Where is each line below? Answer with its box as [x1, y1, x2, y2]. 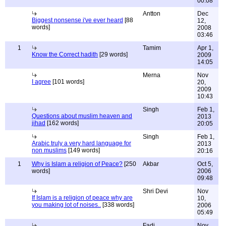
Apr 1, [197, 44, 213, 51]
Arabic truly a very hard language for [32, 140, 131, 147]
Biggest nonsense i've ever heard [32, 17, 123, 24]
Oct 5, [197, 160, 213, 167]
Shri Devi [143, 188, 168, 195]
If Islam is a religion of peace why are [32, 194, 133, 201]
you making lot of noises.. [32, 201, 101, 208]
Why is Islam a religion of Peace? [32, 160, 123, 167]
